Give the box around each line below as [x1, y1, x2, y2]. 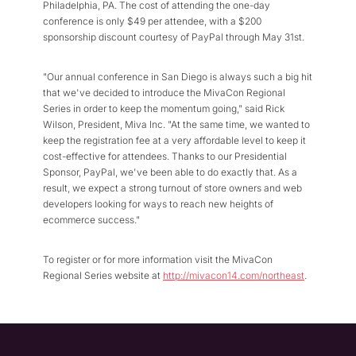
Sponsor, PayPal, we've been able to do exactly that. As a [43, 166, 297, 178]
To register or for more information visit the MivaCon [43, 253, 273, 265]
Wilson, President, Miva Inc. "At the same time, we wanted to [43, 118, 310, 130]
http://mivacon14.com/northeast [163, 269, 304, 281]
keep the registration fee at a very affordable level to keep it [43, 134, 306, 146]
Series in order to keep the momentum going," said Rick [43, 103, 284, 114]
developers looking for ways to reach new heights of [43, 198, 273, 210]
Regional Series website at [43, 269, 163, 281]
